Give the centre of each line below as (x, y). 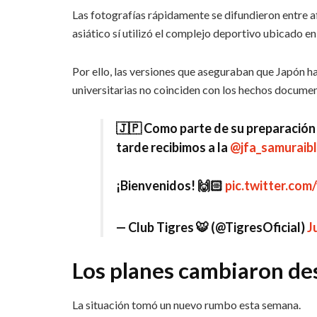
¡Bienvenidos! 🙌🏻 (171, 186)
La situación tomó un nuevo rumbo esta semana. (186, 305)
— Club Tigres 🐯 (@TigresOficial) (212, 227)
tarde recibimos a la (173, 148)
